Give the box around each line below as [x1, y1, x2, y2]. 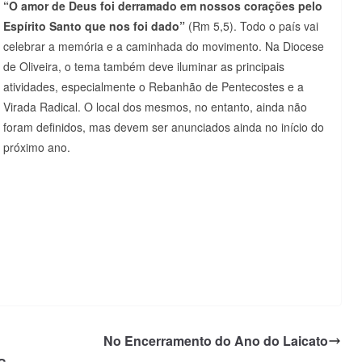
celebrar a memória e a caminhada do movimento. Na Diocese [3, 37, 324, 54]
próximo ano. [3, 138, 70, 155]
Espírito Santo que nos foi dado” [3, 17, 185, 34]
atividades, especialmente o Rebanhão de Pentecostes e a [3, 78, 304, 95]
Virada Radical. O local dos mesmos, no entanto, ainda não [3, 98, 307, 115]
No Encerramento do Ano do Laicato [103, 330, 328, 350]
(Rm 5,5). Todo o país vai [185, 17, 318, 34]
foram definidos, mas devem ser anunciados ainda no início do [3, 118, 324, 135]
